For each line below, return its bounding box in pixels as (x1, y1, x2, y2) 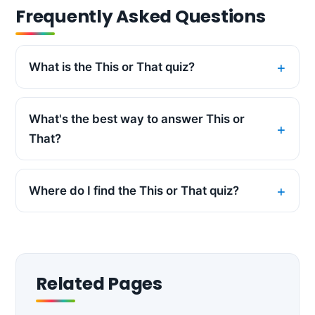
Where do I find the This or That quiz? (29, 184, 239, 198)
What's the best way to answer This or (29, 112, 245, 127)
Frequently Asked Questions (15, 4, 266, 30)
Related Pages (36, 271, 162, 297)
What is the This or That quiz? (29, 60, 195, 75)
